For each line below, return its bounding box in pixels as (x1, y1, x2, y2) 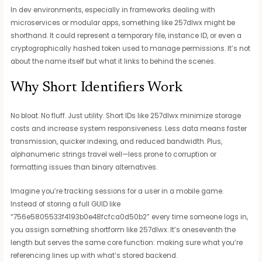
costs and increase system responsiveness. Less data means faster (11, 123, 247, 133)
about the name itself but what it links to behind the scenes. (11, 56, 216, 66)
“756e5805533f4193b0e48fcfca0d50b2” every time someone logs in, (11, 212, 249, 222)
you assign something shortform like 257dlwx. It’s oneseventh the (11, 225, 236, 235)
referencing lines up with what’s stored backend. (11, 250, 178, 260)
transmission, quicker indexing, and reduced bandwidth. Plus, (11, 136, 223, 146)
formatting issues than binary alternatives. (11, 162, 158, 172)
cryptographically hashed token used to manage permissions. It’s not (11, 43, 251, 53)
